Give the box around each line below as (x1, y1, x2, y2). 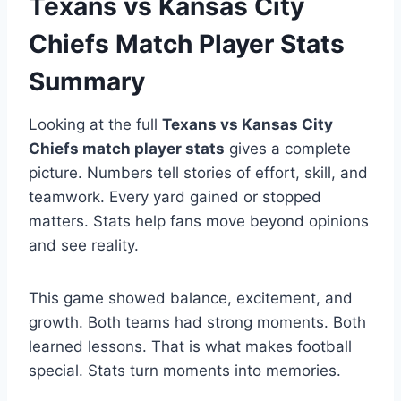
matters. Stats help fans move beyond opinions (29, 212, 369, 231)
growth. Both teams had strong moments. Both (29, 313, 366, 332)
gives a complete (225, 140, 351, 158)
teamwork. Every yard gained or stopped (29, 188, 321, 207)
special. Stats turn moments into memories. (29, 362, 341, 380)
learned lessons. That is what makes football (29, 337, 352, 356)
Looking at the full (29, 115, 162, 134)
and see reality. (29, 236, 139, 255)
